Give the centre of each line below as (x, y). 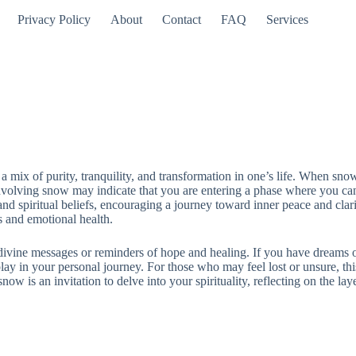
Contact (181, 19)
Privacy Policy (54, 19)
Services (287, 19)
